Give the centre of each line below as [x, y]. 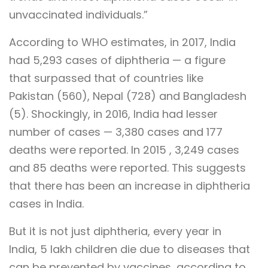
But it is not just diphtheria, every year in [115, 231]
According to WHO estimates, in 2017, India [122, 42]
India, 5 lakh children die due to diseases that [130, 249]
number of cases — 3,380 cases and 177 [116, 132]
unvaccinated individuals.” [78, 14]
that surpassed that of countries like [106, 78]
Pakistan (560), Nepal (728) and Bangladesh [128, 96]
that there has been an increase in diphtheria [130, 185]
